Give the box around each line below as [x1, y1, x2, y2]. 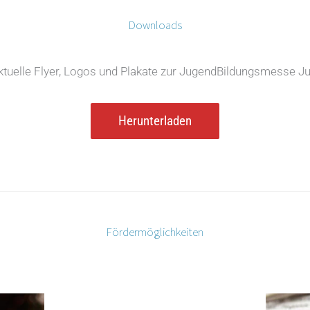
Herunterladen [118, 112, 192, 129]
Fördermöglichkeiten [107, 224, 203, 239]
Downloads [128, 17, 182, 33]
